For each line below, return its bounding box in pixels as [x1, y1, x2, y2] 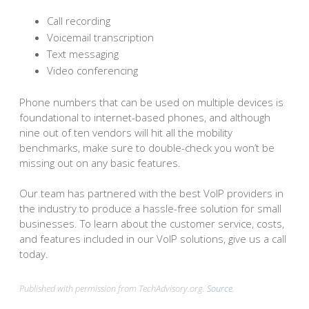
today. [19, 247, 48, 261]
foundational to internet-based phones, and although [19, 110, 270, 124]
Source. [207, 282, 235, 295]
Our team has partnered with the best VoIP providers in [19, 186, 283, 201]
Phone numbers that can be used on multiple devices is [19, 94, 283, 109]
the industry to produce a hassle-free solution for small [19, 201, 281, 216]
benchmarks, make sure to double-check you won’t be [19, 140, 275, 154]
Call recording [47, 14, 110, 28]
